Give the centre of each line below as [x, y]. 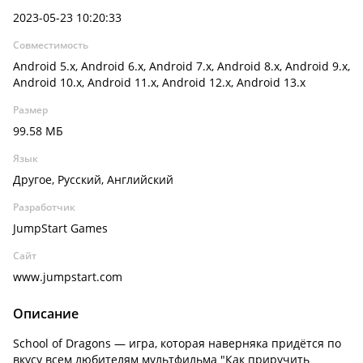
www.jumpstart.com [68, 277]
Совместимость [51, 45]
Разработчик [44, 207]
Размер [30, 110]
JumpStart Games [60, 228]
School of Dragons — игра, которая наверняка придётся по [177, 343]
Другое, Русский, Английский [93, 179]
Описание [46, 314]
